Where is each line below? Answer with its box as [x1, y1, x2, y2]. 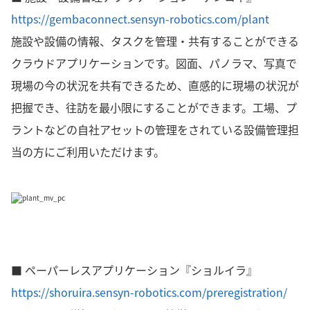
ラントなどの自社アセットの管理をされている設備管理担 [11, 121, 299, 138]
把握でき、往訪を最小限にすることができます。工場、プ [11, 99, 297, 116]
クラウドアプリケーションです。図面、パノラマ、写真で [11, 55, 297, 71]
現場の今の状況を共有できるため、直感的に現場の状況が [11, 77, 299, 93]
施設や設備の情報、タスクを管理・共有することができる [11, 33, 299, 49]
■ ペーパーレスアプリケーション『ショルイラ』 [11, 262, 257, 278]
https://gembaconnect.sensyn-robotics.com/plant [11, 10, 269, 27]
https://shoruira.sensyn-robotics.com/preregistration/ [11, 284, 287, 300]
